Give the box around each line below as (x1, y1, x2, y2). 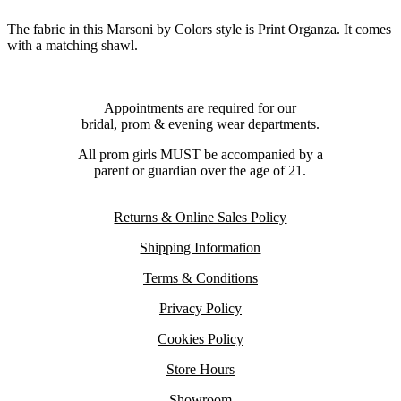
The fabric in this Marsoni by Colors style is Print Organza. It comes (7, 21, 391, 38)
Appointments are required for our (104, 100, 297, 116)
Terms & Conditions (142, 270, 258, 286)
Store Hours (166, 362, 235, 378)
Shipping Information (140, 240, 261, 256)
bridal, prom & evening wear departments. (81, 116, 320, 132)
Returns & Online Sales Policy (114, 209, 287, 226)
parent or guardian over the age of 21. (94, 163, 307, 179)
